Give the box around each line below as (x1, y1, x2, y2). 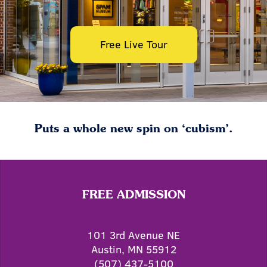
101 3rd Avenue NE (87, 228, 180, 243)
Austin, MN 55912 (91, 242, 176, 257)
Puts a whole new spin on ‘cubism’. (35, 124, 232, 135)
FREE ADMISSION (82, 190, 185, 201)
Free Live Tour (100, 37, 167, 52)
